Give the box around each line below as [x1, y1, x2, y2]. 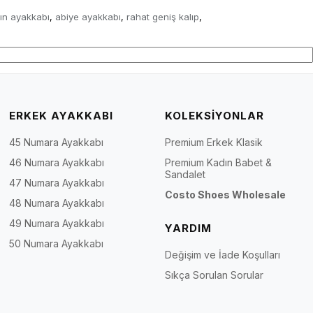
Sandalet [164, 168, 205, 180]
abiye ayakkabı [55, 10, 121, 22]
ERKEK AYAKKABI [9, 108, 114, 122]
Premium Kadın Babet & [164, 156, 272, 168]
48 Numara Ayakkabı [9, 196, 105, 209]
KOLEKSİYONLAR [164, 108, 264, 122]
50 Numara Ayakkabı [9, 237, 104, 249]
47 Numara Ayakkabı [9, 176, 105, 189]
